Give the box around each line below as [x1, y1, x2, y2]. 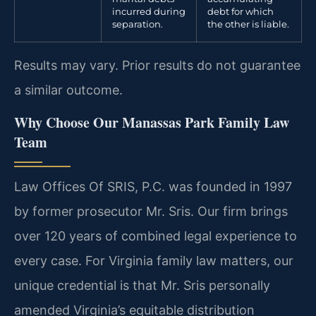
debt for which [207, 6, 274, 18]
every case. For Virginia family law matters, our [14, 253, 293, 268]
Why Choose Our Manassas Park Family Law [14, 111, 289, 133]
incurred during [112, 6, 186, 18]
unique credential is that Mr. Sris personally [14, 277, 270, 293]
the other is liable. [207, 19, 289, 30]
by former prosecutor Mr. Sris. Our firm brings [14, 203, 288, 219]
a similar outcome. [14, 83, 123, 98]
